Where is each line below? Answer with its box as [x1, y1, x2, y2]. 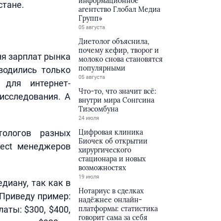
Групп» [78, 14, 103, 23]
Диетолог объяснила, [78, 37, 150, 46]
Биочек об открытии [78, 137, 148, 146]
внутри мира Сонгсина [78, 96, 155, 105]
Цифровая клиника [78, 128, 144, 137]
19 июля [78, 174, 100, 180]
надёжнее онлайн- [78, 195, 143, 204]
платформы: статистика [78, 204, 158, 213]
